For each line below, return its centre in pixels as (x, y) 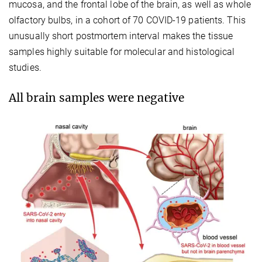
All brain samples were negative (96, 97)
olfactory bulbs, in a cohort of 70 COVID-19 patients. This (127, 20)
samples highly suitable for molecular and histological (122, 51)
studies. (25, 67)
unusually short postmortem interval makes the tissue (121, 36)
